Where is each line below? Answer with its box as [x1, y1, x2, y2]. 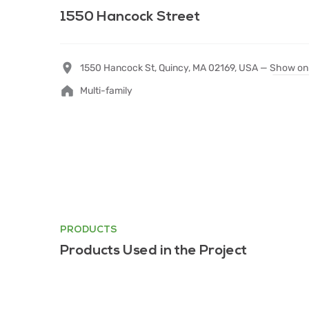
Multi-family [80, 85, 132, 97]
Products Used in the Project [60, 242, 247, 259]
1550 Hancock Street [60, 8, 200, 25]
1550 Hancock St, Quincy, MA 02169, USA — [80, 62, 270, 74]
